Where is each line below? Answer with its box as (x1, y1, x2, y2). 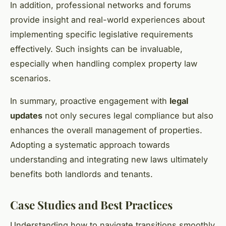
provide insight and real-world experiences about (10, 14, 205, 25)
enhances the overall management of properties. (10, 125, 202, 135)
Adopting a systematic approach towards (10, 139, 170, 150)
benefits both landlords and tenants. (10, 168, 153, 179)
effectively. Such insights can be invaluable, (10, 43, 183, 54)
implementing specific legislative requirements (10, 29, 193, 39)
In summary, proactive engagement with (10, 95, 169, 106)
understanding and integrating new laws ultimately (10, 154, 208, 164)
